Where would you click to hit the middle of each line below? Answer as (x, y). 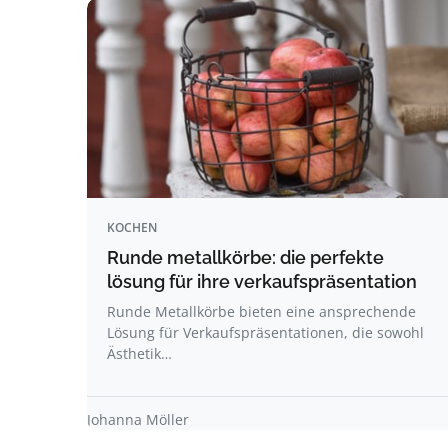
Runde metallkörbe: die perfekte (245, 257)
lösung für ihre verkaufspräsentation (262, 281)
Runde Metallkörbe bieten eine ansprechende (261, 311)
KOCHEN (132, 227)
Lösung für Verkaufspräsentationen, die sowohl (265, 332)
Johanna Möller (138, 419)
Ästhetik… (139, 353)
